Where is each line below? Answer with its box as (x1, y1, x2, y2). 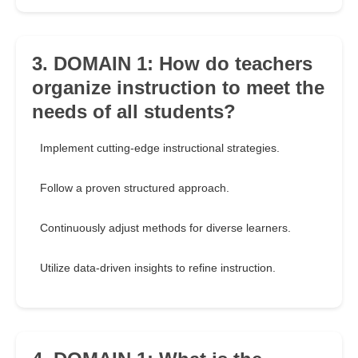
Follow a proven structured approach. (40, 181, 229, 195)
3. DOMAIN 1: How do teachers (32, 53, 312, 75)
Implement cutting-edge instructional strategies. (40, 141, 280, 155)
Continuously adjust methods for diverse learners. (40, 221, 291, 235)
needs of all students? (32, 101, 236, 123)
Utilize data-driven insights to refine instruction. (40, 261, 276, 275)
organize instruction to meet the (32, 77, 324, 99)
